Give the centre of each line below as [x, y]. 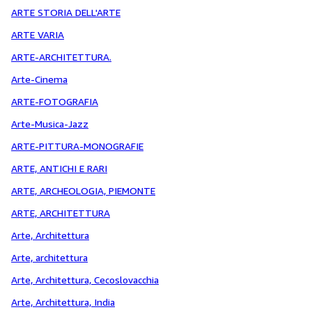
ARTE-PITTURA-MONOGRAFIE [77, 146]
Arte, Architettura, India [63, 302]
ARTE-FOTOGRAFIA [55, 101]
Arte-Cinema [39, 79]
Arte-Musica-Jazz [50, 124]
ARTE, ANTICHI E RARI [59, 168]
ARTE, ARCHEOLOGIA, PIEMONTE [83, 190]
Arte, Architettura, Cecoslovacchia [85, 280]
